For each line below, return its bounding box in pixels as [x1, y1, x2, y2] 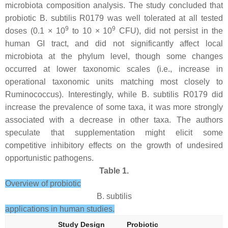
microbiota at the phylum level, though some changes [5, 52, 223, 61]
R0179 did [179, 90, 223, 99]
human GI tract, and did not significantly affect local [5, 39, 223, 48]
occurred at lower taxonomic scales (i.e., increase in [5, 65, 223, 73]
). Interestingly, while [59, 90, 141, 99]
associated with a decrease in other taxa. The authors [5, 116, 223, 124]
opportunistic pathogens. [5, 154, 94, 162]
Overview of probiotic [5, 179, 81, 188]
